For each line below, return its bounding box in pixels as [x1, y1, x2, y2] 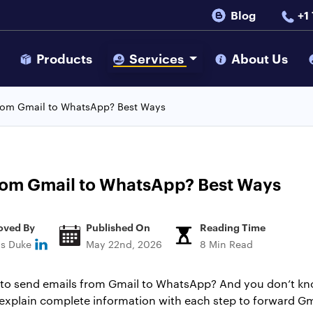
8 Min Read [200, 236, 253, 251]
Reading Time [200, 219, 265, 233]
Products [33, 49, 95, 68]
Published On [86, 219, 150, 233]
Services [126, 49, 187, 68]
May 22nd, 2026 [86, 236, 162, 251]
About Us [228, 49, 291, 68]
